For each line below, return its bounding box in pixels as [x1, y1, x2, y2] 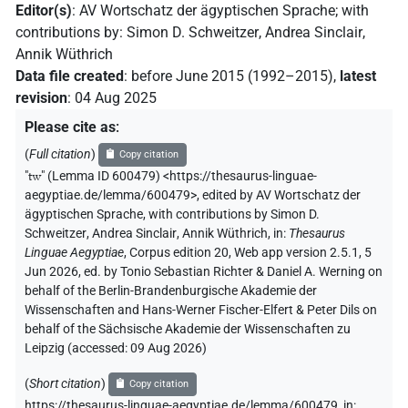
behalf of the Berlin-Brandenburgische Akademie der [25, 282, 317, 299]
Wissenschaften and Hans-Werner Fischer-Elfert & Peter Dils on [25, 301, 377, 318]
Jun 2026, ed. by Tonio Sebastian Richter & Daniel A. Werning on [25, 263, 382, 280]
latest [340, 66, 376, 85]
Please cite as [25, 117, 116, 136]
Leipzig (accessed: [25, 340, 130, 356]
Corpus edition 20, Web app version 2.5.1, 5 [129, 244, 372, 260]
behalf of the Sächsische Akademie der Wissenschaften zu [25, 321, 351, 337]
